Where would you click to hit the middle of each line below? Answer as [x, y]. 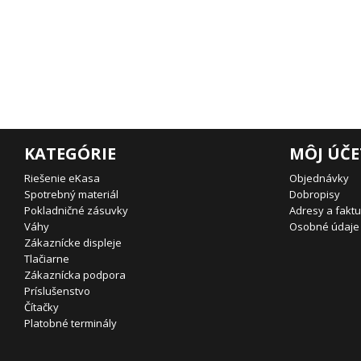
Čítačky [41, 307]
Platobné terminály [71, 323]
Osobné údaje [324, 226]
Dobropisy [314, 194]
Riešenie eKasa [62, 178]
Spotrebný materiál [71, 194]
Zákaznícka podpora [75, 275]
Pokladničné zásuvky [76, 210]
